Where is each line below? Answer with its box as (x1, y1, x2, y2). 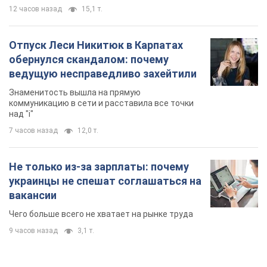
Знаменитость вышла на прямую (9, 88, 141, 98)
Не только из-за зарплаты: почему (9, 160, 189, 173)
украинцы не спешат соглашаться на (9, 175, 201, 188)
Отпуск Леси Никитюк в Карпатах (9, 39, 183, 52)
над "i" (9, 109, 33, 119)
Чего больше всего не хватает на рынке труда (9, 209, 193, 219)
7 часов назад (9, 126, 58, 135)
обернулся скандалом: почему (9, 53, 169, 66)
